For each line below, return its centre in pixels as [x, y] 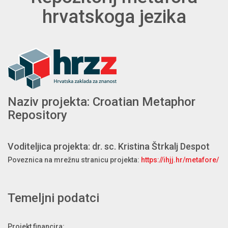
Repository [37, 115]
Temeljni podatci [53, 198]
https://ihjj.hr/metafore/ [180, 160]
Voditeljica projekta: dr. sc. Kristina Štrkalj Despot [109, 147]
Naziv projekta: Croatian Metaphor [102, 102]
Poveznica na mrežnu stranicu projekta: [74, 160]
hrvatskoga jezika [114, 17]
